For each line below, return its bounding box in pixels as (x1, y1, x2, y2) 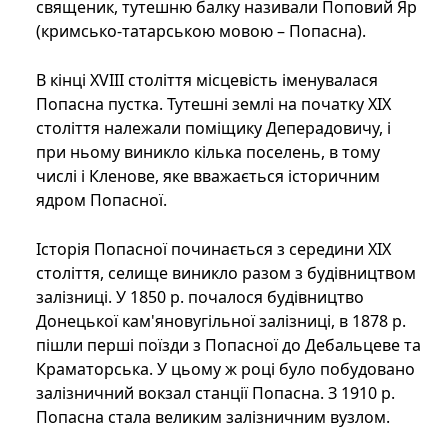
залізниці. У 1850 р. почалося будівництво (36, 286, 364, 309)
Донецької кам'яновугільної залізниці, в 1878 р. (36, 310, 406, 333)
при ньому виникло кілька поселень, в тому (36, 141, 380, 164)
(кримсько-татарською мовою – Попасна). (36, 20, 366, 43)
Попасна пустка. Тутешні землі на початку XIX (36, 93, 391, 116)
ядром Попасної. (36, 189, 171, 212)
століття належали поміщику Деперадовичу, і (36, 117, 391, 140)
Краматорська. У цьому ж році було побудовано (36, 358, 415, 381)
